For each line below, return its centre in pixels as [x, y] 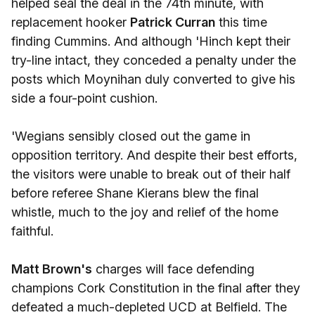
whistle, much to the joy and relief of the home [145, 212]
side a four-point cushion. [84, 98]
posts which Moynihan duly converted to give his [153, 79]
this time [241, 22]
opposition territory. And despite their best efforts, [154, 155]
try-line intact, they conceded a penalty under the [154, 60]
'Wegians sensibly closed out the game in [131, 136]
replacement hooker [71, 22]
